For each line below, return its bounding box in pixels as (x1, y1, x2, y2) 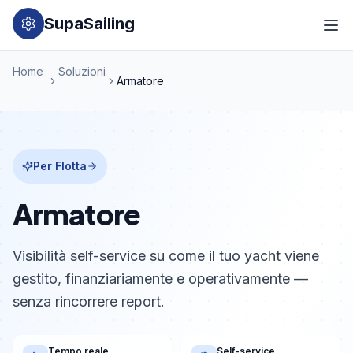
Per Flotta (33, 159, 87, 173)
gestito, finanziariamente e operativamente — (13, 270, 308, 287)
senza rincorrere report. (13, 293, 165, 310)
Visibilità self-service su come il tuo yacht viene (13, 247, 319, 264)
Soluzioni (58, 65, 106, 78)
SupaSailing (44, 14, 135, 33)
